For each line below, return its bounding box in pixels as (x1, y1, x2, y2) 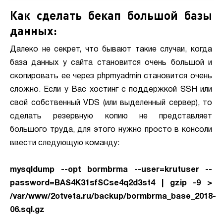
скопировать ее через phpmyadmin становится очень (10, 73, 212, 80)
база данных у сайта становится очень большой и (10, 59, 212, 66)
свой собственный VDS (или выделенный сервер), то (10, 100, 212, 107)
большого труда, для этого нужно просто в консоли (10, 126, 212, 133)
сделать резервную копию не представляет (10, 113, 212, 120)
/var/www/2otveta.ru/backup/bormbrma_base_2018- (10, 193, 216, 200)
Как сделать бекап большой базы (10, 8, 212, 22)
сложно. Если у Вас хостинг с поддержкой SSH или (10, 86, 212, 93)
